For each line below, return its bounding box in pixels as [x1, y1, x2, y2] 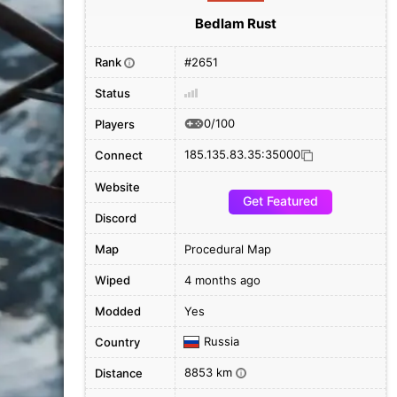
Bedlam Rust [195, 15, 276, 32]
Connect [95, 148, 143, 162]
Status [95, 86, 130, 100]
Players [95, 117, 135, 131]
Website [95, 180, 140, 194]
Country [95, 335, 140, 349]
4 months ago [184, 273, 261, 287]
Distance [95, 366, 143, 380]
